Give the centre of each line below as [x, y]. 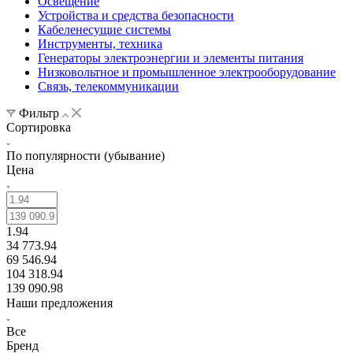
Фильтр [39, 113]
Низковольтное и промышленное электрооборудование [187, 72]
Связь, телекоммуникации [108, 86]
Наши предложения [59, 303]
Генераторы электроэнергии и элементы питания [171, 58]
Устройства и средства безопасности [136, 15]
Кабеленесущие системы [104, 29]
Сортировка [39, 127]
